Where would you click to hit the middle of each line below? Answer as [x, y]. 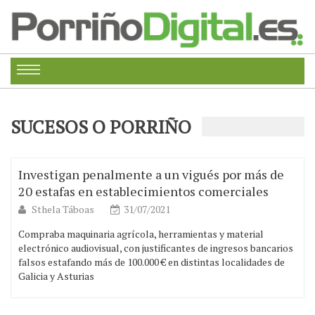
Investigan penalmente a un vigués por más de [151, 175]
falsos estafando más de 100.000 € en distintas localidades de [152, 262]
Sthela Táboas [64, 210]
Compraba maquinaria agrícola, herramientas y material [141, 234]
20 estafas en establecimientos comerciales [143, 192]
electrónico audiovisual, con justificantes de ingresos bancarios [156, 248]
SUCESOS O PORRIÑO [101, 127]
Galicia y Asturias [56, 276]
